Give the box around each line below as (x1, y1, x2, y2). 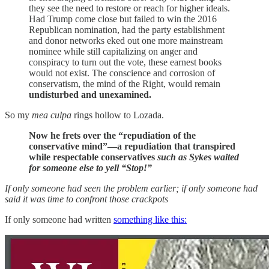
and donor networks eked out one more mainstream (29, 35, 223, 46)
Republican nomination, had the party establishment (29, 25, 225, 35)
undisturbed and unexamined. (29, 89, 151, 100)
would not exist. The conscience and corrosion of (29, 68, 215, 78)
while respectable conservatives (29, 152, 157, 162)
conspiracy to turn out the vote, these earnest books (29, 57, 222, 67)
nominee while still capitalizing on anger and (29, 46, 198, 56)
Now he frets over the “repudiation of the (29, 130, 196, 141)
